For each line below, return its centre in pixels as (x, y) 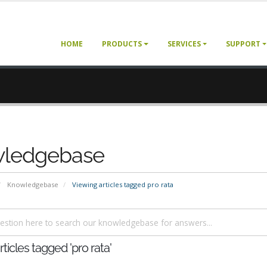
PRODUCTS (122, 44)
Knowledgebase (33, 184)
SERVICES (184, 44)
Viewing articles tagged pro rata (122, 184)
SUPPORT (243, 44)
